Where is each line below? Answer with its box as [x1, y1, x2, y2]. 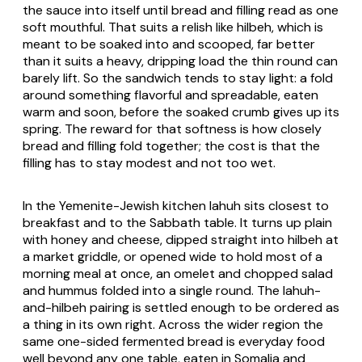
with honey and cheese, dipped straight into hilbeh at [23, 230, 339, 248]
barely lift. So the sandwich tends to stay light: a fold [23, 69, 333, 86]
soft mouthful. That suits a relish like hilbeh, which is [23, 18, 323, 36]
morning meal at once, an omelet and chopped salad [23, 264, 333, 282]
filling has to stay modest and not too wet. [23, 154, 276, 171]
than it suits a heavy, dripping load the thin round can [23, 52, 338, 69]
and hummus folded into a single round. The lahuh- [23, 281, 321, 299]
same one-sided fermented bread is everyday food [23, 332, 325, 350]
